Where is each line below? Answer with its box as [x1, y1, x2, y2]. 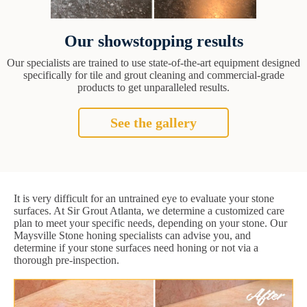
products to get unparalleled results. [77, 82, 230, 94]
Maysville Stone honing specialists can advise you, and [14, 230, 251, 242]
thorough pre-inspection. [14, 254, 119, 267]
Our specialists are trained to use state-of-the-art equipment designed [7, 57, 300, 69]
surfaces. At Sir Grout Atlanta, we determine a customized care [14, 205, 284, 217]
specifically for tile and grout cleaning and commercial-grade [23, 69, 284, 82]
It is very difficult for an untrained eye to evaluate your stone [14, 193, 274, 205]
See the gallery [110, 115, 197, 131]
